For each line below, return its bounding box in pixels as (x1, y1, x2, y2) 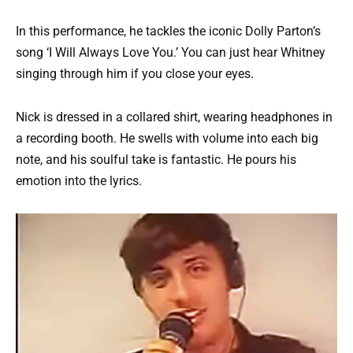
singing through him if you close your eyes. (16, 66, 254, 82)
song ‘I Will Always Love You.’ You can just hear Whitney (16, 45, 325, 61)
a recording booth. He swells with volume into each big (16, 130, 318, 146)
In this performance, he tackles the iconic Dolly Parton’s (16, 24, 321, 39)
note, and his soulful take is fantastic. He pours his (16, 151, 296, 167)
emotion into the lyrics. (16, 173, 142, 188)
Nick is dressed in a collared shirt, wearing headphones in (16, 109, 333, 124)
